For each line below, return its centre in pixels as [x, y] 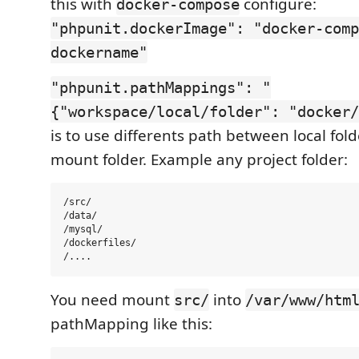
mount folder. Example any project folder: [199, 159]
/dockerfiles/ [100, 243]
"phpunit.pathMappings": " [161, 87]
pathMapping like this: [131, 324]
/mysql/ [83, 229]
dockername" [99, 52]
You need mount [112, 300]
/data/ [80, 216]
